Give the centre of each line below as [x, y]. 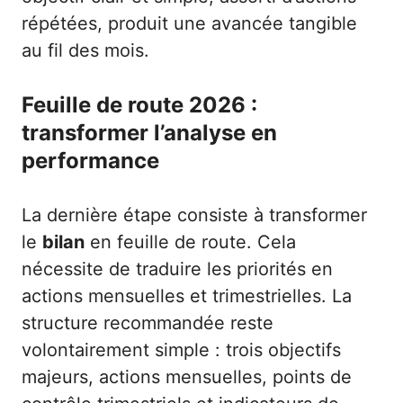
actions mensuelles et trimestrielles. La [187, 296]
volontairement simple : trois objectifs [181, 350]
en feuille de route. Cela [190, 242]
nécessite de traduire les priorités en [177, 269]
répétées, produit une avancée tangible [189, 24]
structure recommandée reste [148, 323]
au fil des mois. [85, 51]
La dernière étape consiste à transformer [194, 215]
